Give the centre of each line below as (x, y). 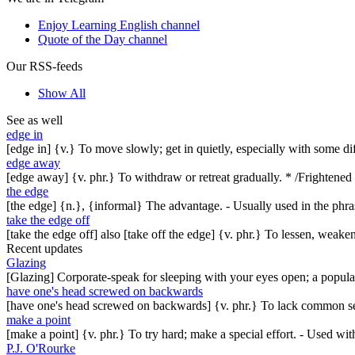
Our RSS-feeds (44, 66)
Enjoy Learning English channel (119, 25)
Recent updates (44, 248)
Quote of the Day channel (103, 39)
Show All (62, 93)
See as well (34, 120)
